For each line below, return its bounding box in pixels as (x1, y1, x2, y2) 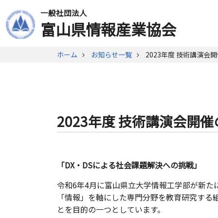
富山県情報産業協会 (40, 18, 176, 40)
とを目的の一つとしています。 (57, 203, 165, 215)
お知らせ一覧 (91, 50, 132, 59)
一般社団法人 (40, 7, 87, 18)
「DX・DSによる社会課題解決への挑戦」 (57, 159, 201, 171)
